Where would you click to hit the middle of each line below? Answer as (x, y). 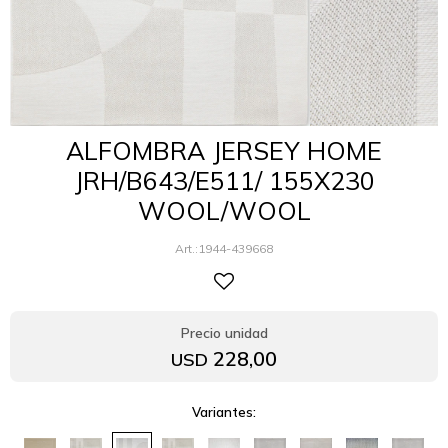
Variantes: (224, 412)
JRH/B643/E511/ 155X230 (224, 180)
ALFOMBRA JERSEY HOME (224, 150)
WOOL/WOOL (224, 210)
